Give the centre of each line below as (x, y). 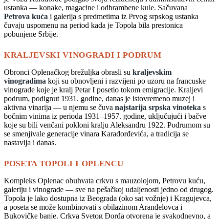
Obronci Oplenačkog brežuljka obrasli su (68, 72)
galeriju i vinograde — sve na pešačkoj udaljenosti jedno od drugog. (109, 189)
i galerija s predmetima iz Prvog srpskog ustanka (123, 16)
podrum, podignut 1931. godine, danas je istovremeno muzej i (99, 98)
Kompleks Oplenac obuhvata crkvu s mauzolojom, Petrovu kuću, (105, 180)
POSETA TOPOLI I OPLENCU (64, 163)
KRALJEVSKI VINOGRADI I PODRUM (83, 55)
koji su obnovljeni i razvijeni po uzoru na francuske (126, 81)
